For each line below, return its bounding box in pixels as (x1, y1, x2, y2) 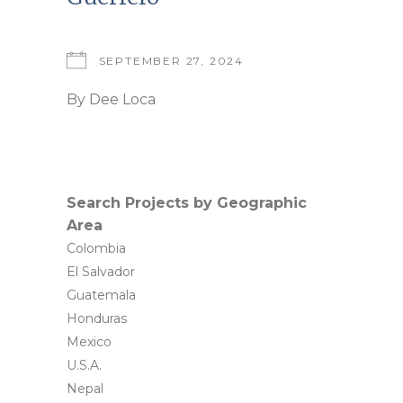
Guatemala (67, 286, 136, 303)
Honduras (67, 309, 127, 327)
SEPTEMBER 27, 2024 (98, 53, 245, 67)
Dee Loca (89, 90, 156, 108)
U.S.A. (67, 356, 102, 373)
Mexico (67, 333, 112, 350)
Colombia (67, 239, 126, 256)
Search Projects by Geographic (67, 193, 307, 211)
